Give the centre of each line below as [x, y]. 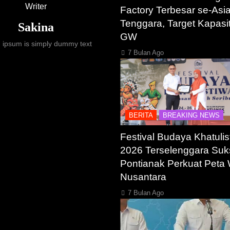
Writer [36, 7]
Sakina [36, 27]
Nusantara [143, 177]
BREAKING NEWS [191, 116]
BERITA [141, 116]
